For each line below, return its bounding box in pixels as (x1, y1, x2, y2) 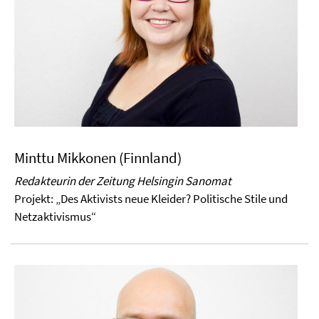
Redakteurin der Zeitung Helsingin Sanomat (14, 172, 231, 189)
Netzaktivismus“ (14, 208, 96, 224)
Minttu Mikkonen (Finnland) (14, 147, 182, 167)
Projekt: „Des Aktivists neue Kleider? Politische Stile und (14, 190, 288, 206)
